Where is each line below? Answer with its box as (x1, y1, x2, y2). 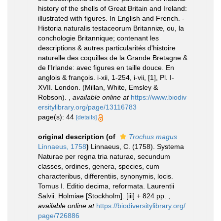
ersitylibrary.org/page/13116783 (38, 103, 137, 111)
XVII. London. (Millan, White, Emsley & (38, 83, 158, 91)
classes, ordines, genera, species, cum (38, 162, 159, 170)
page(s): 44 (38, 112, 76, 121)
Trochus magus (129, 132, 177, 141)
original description (38, 132, 104, 141)
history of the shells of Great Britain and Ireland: (38, 4, 187, 12)
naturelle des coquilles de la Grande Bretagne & (38, 53, 187, 62)
